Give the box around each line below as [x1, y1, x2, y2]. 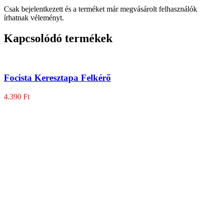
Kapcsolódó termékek [4, 32, 112, 45]
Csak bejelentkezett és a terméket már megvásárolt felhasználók [4, 5, 197, 14]
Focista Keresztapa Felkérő [4, 73, 111, 83]
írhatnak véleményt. [4, 14, 64, 22]
